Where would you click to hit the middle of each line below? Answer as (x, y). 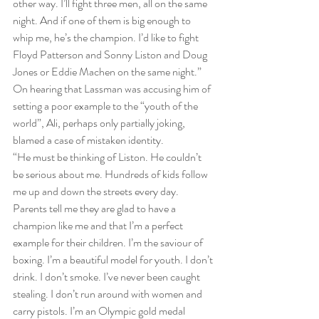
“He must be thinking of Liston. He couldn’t (108, 157)
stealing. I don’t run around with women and (109, 294)
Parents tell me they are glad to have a (95, 209)
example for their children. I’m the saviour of (109, 243)
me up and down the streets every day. (97, 192)
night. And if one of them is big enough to (103, 21)
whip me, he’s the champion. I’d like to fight (107, 38)
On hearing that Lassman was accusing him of (113, 89)
